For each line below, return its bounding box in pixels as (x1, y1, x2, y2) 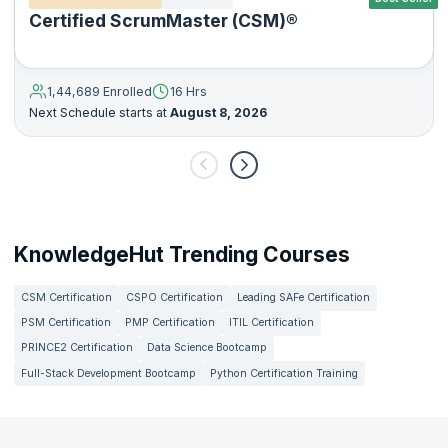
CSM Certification (21, 290, 112, 304)
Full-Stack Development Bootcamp (21, 366, 196, 380)
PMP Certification (125, 316, 215, 330)
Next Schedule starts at (29, 104, 167, 120)
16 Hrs (170, 83, 207, 99)
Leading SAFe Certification (237, 290, 370, 304)
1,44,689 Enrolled (47, 83, 152, 99)
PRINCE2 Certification (21, 341, 133, 355)
